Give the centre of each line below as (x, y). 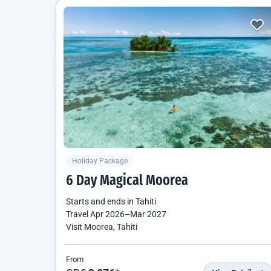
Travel (78, 214)
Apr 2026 (107, 214)
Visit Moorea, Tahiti (102, 227)
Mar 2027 (148, 214)
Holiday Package (100, 161)
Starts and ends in (101, 201)
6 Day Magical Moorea (127, 181)
